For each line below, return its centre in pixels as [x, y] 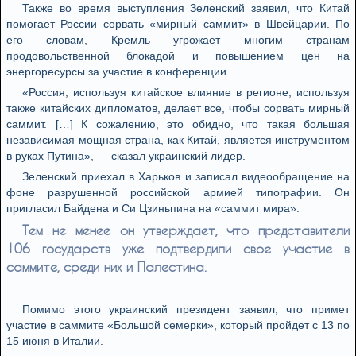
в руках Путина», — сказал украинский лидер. [126, 156]
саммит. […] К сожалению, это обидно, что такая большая [178, 124]
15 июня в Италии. [55, 341]
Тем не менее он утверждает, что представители [186, 230]
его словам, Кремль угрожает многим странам [178, 40]
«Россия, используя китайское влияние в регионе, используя [186, 92]
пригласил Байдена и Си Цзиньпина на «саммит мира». [153, 208]
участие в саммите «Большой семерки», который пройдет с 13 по [178, 325]
